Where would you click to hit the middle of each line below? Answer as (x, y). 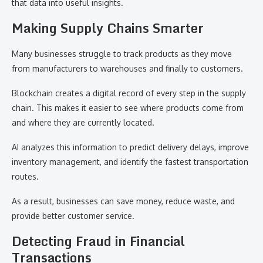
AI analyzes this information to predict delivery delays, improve (130, 147)
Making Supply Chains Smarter (108, 28)
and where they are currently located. (83, 123)
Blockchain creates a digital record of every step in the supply (129, 93)
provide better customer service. (73, 216)
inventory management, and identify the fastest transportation (130, 162)
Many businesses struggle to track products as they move (122, 54)
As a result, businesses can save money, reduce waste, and (123, 201)
